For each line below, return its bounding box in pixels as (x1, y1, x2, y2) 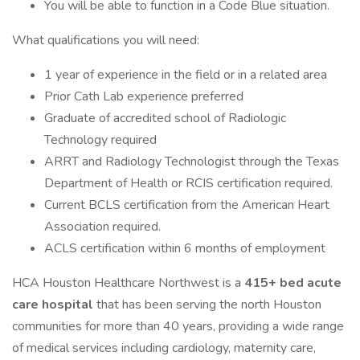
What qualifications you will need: (12, 31, 199, 49)
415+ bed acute (244, 274, 342, 292)
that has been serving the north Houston (96, 296, 321, 313)
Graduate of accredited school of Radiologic (44, 109, 286, 127)
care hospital (12, 296, 96, 313)
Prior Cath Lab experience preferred (44, 88, 243, 105)
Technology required (44, 131, 157, 149)
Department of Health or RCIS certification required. (44, 174, 333, 192)
